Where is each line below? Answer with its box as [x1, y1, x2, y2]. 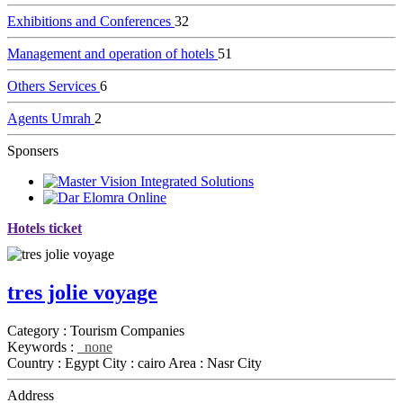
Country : [7, 354, 65, 371]
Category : [7, 322, 70, 338]
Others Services [7, 78, 96, 94]
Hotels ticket [7, 220, 82, 237]
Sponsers [7, 143, 58, 159]
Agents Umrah [7, 111, 91, 127]
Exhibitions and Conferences [7, 13, 171, 30]
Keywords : [7, 338, 77, 354]
